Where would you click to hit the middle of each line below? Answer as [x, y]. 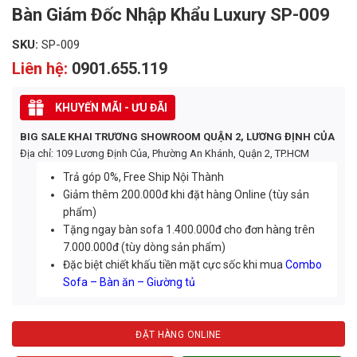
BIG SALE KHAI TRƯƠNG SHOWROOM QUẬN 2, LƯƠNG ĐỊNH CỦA [177, 137]
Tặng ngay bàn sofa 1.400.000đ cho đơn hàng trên [189, 229]
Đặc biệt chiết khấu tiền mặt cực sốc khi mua [175, 265]
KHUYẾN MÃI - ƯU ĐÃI [111, 108]
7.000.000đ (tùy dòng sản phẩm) [145, 247]
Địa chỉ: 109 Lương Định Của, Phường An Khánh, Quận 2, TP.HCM [165, 153]
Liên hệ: [42, 69]
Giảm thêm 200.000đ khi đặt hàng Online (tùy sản [186, 194]
